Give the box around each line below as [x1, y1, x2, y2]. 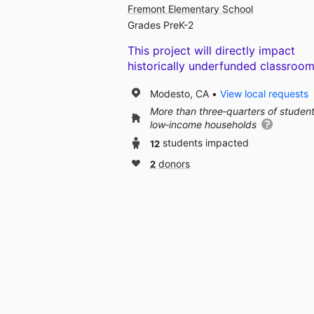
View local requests [220, 87, 308, 100]
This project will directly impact [128, 43, 295, 58]
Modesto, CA [150, 87, 209, 100]
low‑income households [150, 118, 259, 131]
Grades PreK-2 [128, 19, 193, 32]
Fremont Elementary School [128, 3, 253, 15]
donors [158, 158, 190, 170]
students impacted [163, 137, 249, 149]
